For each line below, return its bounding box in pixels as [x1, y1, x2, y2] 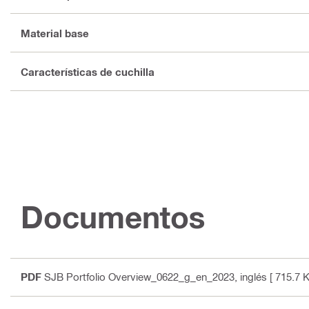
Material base [21, 26, 89, 39]
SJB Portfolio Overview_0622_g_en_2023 [44, 270, 235, 283]
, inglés [235, 270, 267, 283]
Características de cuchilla [21, 65, 154, 78]
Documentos [21, 199, 206, 235]
